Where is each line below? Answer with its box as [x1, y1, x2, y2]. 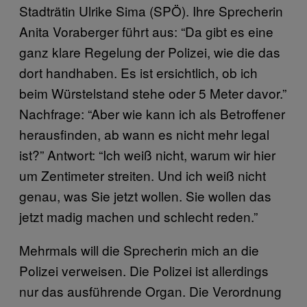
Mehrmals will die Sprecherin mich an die [19, 240, 259, 259]
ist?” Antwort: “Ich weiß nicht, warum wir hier [19, 145, 275, 164]
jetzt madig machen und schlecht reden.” [19, 206, 258, 225]
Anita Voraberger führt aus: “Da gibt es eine [19, 21, 273, 40]
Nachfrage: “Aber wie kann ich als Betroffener [19, 103, 285, 123]
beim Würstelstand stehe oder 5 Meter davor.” [19, 83, 286, 102]
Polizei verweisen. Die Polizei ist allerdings [19, 260, 269, 280]
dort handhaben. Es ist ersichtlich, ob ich [19, 62, 258, 82]
